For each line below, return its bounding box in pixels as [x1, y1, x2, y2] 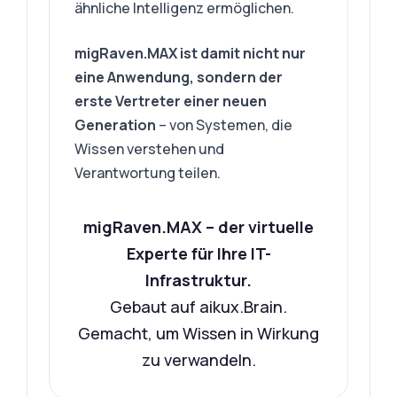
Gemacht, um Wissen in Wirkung [78, 323, 319, 344]
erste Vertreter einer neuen [74, 91, 268, 111]
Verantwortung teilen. [74, 163, 222, 183]
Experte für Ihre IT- [126, 243, 271, 264]
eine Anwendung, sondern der [74, 67, 284, 87]
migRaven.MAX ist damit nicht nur [74, 43, 307, 63]
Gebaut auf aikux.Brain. [110, 296, 287, 317]
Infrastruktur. [145, 269, 252, 291]
